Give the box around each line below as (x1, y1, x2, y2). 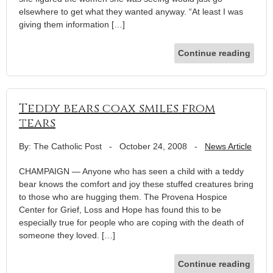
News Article (205, 141, 252, 151)
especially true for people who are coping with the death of (19, 217, 244, 227)
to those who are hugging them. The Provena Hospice (19, 191, 227, 202)
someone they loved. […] (19, 230, 115, 240)
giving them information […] (19, 19, 125, 29)
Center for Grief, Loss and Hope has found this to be (19, 204, 221, 214)
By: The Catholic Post (19, 141, 102, 151)
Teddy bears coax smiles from (19, 99, 215, 116)
